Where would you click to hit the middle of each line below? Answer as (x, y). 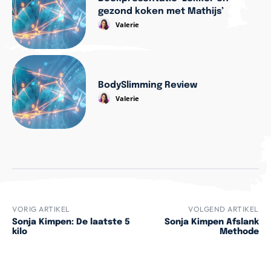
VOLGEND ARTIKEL (224, 209)
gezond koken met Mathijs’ (161, 11)
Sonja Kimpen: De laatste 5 (71, 222)
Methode (239, 232)
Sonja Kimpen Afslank (211, 222)
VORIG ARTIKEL (41, 209)
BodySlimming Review (148, 85)
